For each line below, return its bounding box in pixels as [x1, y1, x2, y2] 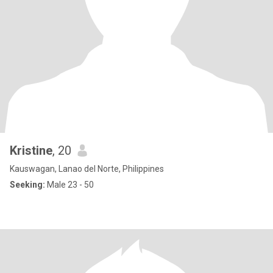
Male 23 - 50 [45, 180, 94, 190]
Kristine [10, 143, 52, 158]
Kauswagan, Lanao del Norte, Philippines [10, 164, 164, 174]
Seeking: [10, 180, 45, 190]
